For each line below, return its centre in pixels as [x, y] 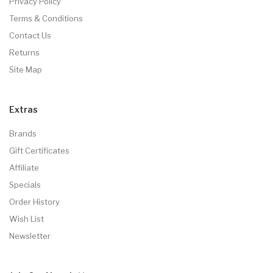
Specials [25, 185]
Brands [23, 133]
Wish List [27, 219]
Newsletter [30, 236]
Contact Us [30, 35]
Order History [34, 202]
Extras [23, 109]
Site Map [26, 69]
